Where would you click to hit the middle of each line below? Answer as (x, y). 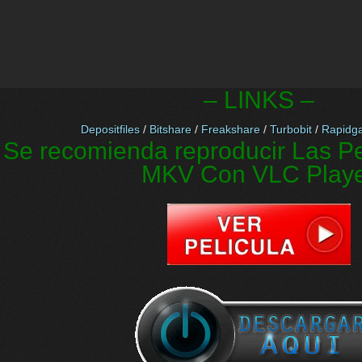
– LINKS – (259, 100)
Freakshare (230, 129)
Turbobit (290, 129)
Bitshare (170, 129)
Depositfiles (110, 129)
